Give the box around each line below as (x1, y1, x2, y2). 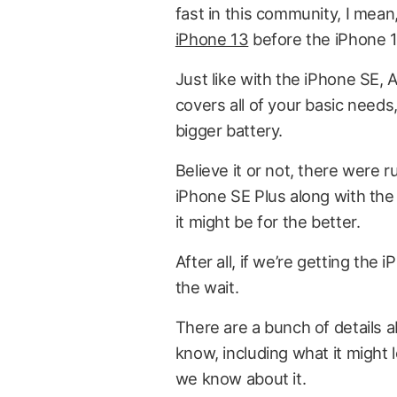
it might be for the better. (175, 212, 361, 231)
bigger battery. (175, 121, 284, 140)
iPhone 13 (175, 29, 249, 49)
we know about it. (175, 369, 307, 388)
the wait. (175, 277, 239, 297)
